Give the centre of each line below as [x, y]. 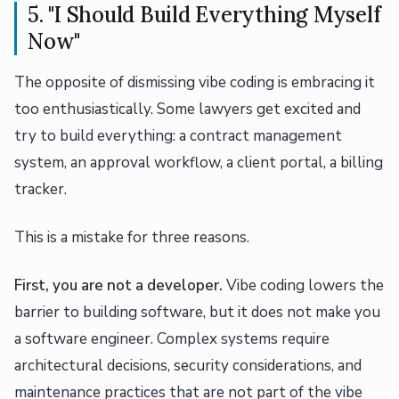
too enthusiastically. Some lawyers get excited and [187, 110]
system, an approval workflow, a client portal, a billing [199, 163]
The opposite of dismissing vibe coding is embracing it [195, 83]
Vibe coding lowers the [303, 286]
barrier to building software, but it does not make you [197, 313]
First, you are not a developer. [118, 286]
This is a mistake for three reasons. [132, 238]
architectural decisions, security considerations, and [188, 366]
